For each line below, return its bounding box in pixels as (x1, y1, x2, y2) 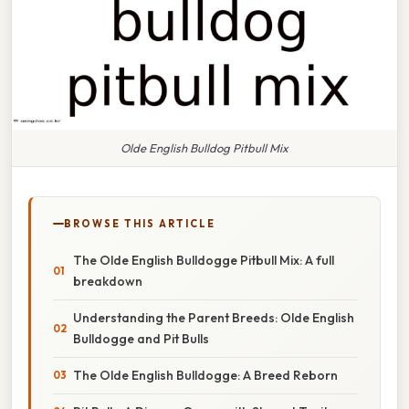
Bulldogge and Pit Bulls (73, 330, 209, 347)
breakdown (73, 272, 142, 289)
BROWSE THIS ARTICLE (64, 216, 215, 230)
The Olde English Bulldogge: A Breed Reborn (73, 366, 338, 383)
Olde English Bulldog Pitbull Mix (121, 140, 288, 155)
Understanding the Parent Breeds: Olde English (73, 309, 354, 326)
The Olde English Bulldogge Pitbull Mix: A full (73, 251, 334, 268)
